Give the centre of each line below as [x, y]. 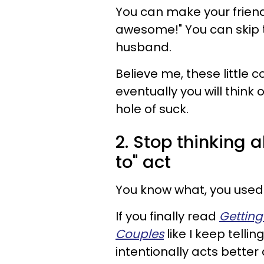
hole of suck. [152, 109]
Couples [140, 234]
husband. [143, 47]
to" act [146, 162]
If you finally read [167, 216]
